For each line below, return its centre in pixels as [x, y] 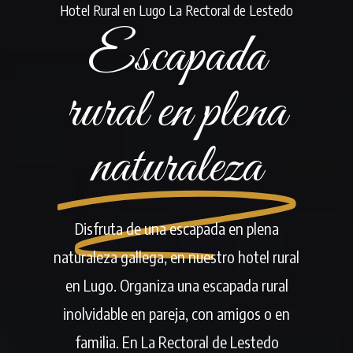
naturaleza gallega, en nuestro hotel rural [176, 256]
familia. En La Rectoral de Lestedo [176, 341]
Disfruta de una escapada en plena [176, 228]
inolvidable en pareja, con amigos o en [176, 313]
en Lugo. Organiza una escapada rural [176, 284]
